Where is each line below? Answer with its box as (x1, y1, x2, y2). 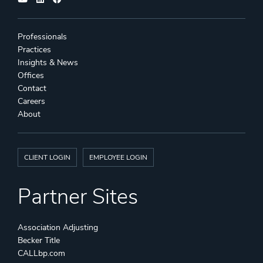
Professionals (18, 31, 67, 43)
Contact (18, 83, 46, 95)
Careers (18, 96, 45, 107)
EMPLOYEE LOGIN (89, 153, 147, 163)
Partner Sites (18, 183, 138, 212)
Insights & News (18, 57, 78, 69)
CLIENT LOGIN (24, 153, 70, 163)
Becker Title (18, 235, 60, 247)
